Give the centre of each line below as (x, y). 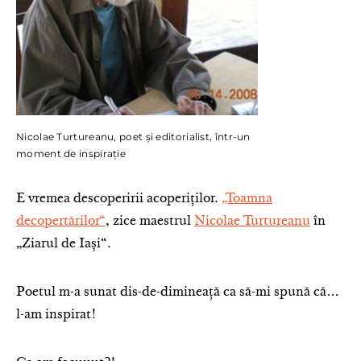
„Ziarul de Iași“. (64, 244)
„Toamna (247, 199)
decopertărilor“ (61, 222)
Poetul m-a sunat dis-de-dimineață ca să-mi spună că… (178, 293)
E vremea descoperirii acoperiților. (119, 199)
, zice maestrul (150, 222)
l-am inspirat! (56, 315)
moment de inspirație (71, 154)
